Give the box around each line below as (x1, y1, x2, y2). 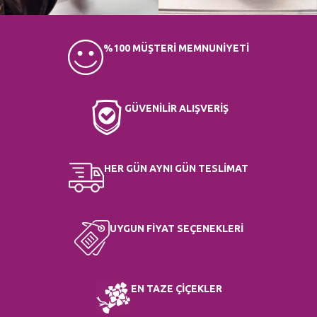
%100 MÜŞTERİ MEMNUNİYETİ (103, 42, 249, 54)
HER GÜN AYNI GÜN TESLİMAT (104, 162, 248, 174)
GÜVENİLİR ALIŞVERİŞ (124, 102, 229, 114)
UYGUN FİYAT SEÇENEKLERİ (109, 222, 243, 234)
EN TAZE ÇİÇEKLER (130, 282, 222, 294)
